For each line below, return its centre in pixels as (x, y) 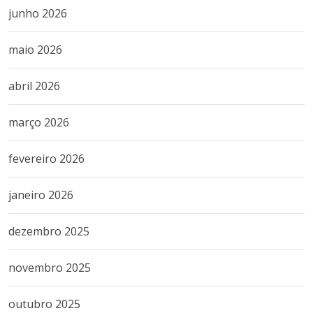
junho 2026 (38, 13)
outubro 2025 (44, 304)
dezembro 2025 (49, 231)
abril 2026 (34, 86)
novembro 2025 (50, 267)
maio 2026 (35, 49)
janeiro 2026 (41, 195)
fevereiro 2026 (46, 158)
